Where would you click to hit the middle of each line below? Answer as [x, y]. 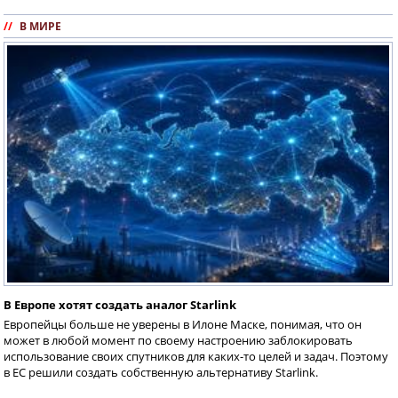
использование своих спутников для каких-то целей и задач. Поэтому [196, 357]
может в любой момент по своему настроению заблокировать [178, 341]
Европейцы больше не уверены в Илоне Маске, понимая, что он [183, 325]
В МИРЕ [40, 27]
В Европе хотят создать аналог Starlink [120, 305]
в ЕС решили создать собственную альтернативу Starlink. [161, 373]
